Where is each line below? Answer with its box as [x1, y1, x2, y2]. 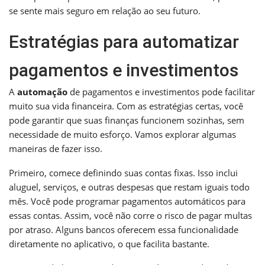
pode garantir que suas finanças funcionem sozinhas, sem [9, 114, 244, 126]
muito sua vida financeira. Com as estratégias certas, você [9, 99, 243, 112]
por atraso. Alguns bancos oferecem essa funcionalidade [9, 223, 238, 235]
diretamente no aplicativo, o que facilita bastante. [9, 237, 209, 250]
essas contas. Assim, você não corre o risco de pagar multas [9, 209, 252, 221]
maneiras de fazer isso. [9, 142, 102, 154]
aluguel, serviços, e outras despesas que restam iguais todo [9, 180, 250, 193]
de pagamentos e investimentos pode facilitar [67, 85, 255, 98]
